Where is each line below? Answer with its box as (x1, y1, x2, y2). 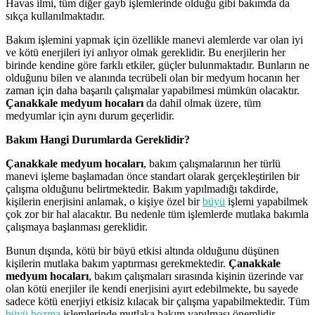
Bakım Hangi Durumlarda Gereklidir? (6, 133, 190, 146)
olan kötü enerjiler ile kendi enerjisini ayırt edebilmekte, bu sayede (6, 282, 298, 295)
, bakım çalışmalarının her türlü (143, 157, 281, 169)
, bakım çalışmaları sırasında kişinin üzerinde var (89, 269, 303, 282)
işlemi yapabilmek (225, 195, 308, 207)
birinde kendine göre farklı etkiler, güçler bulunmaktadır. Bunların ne (6, 58, 309, 71)
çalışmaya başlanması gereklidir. (6, 220, 148, 233)
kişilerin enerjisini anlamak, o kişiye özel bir (6, 195, 202, 207)
